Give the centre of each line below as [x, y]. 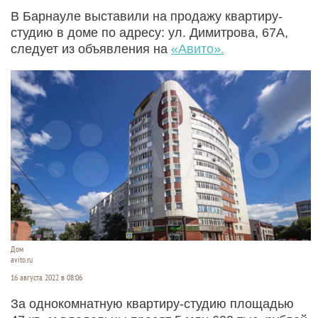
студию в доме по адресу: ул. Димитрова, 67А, [149, 32]
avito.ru [22, 259]
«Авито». [198, 49]
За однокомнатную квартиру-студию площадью [152, 303]
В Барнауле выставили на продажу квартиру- [147, 16]
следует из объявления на [91, 49]
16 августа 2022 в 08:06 [46, 277]
